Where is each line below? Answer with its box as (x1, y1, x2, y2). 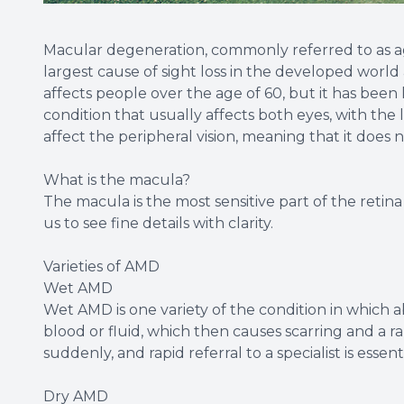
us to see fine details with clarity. (43, 214, 273, 232)
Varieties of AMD (43, 257, 160, 275)
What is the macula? (43, 170, 190, 188)
